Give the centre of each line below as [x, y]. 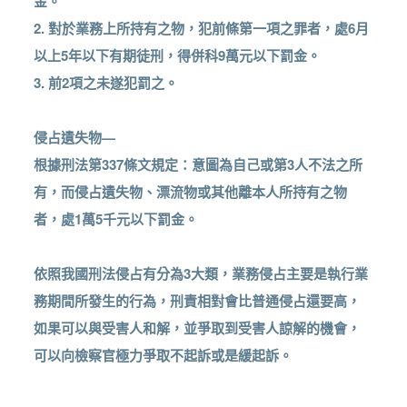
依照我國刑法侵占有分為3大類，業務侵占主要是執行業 [201, 274]
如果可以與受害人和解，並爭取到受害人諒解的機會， [198, 328]
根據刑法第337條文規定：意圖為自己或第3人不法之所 [199, 165]
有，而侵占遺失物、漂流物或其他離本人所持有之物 [191, 192]
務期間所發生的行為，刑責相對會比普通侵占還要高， [198, 301]
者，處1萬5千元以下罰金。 [116, 219]
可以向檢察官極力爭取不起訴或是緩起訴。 [164, 356]
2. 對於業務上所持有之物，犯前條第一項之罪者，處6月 [202, 29]
